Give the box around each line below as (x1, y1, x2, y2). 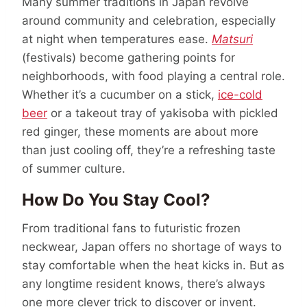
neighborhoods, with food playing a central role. (22, 69, 285, 83)
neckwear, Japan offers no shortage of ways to (22, 239, 282, 254)
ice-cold (218, 87, 262, 101)
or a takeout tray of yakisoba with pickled (47, 106, 278, 120)
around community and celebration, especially (22, 13, 275, 27)
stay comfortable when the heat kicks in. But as (22, 258, 284, 272)
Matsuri (212, 32, 253, 46)
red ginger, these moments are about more (22, 124, 258, 138)
